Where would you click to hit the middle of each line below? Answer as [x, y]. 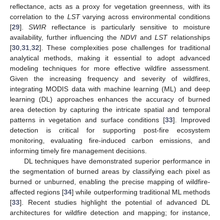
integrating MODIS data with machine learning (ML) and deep [110, 89]
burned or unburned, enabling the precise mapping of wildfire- [110, 181]
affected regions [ [37, 192]
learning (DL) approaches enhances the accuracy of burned [110, 99]
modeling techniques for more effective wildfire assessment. [110, 68]
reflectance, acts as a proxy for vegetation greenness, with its [110, 6]
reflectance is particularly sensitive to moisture [128, 27]
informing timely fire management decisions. [78, 151]
